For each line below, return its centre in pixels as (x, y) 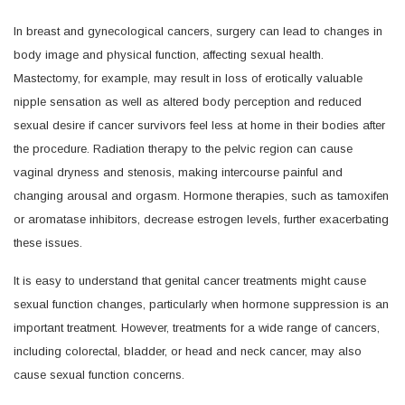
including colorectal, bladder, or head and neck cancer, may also (188, 351)
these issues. (48, 242)
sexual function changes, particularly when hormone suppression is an (201, 304)
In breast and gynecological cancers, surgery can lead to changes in (198, 31)
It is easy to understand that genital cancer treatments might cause (190, 280)
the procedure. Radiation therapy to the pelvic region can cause (183, 148)
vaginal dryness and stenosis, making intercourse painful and (178, 172)
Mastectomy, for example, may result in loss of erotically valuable (188, 78)
